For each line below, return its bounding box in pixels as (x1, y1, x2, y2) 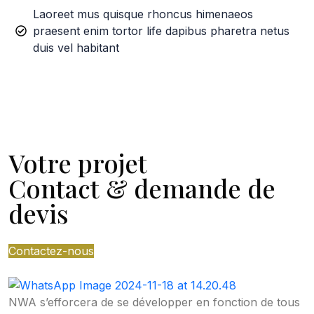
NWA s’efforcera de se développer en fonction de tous (8, 295, 300, 310)
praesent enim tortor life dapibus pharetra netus (33, 23, 289, 38)
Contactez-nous (8, 243, 94, 258)
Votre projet (8, 145, 147, 179)
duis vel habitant (33, 40, 119, 55)
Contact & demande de (8, 170, 275, 205)
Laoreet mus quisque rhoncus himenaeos (33, 6, 253, 21)
